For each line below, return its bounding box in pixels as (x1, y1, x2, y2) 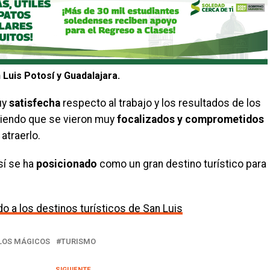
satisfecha (9, 97, 60, 110)
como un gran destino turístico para (97, 158, 266, 171)
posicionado (36, 158, 97, 171)
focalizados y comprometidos (117, 113, 264, 126)
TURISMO (61, 237, 96, 246)
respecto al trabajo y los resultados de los (60, 97, 261, 110)
